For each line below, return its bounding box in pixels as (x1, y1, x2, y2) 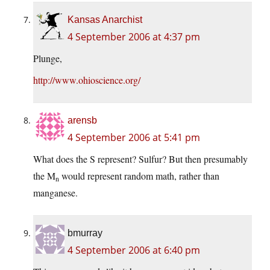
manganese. (33, 186, 78, 199)
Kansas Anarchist (67, 14, 142, 25)
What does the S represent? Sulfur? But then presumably (33, 152, 248, 166)
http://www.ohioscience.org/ (33, 74, 140, 87)
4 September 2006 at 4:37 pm (67, 30, 200, 44)
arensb (67, 115, 97, 126)
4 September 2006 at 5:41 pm (67, 131, 200, 145)
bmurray (67, 228, 102, 239)
